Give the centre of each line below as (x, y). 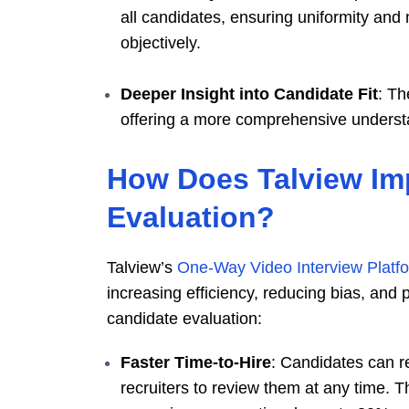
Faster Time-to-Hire (196, 362)
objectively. (161, 42)
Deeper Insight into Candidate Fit (249, 94)
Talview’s (142, 267)
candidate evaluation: (184, 318)
